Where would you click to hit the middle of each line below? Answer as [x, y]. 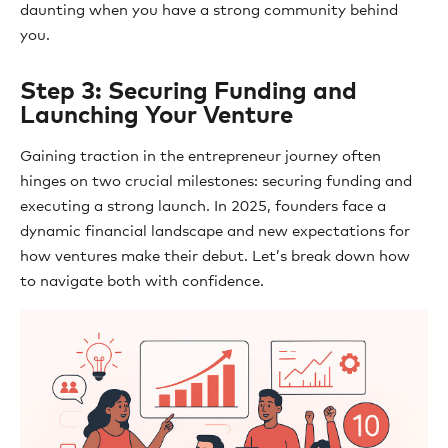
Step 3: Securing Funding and [188, 92]
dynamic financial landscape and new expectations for [215, 231]
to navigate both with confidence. [142, 281]
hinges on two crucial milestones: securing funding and [216, 181]
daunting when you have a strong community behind [209, 10]
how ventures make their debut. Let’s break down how [215, 256]
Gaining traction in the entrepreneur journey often [200, 156]
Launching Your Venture [156, 116]
